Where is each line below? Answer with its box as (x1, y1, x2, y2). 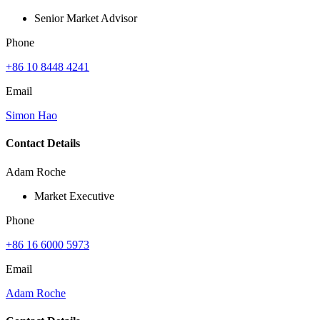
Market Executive (34, 189, 114, 202)
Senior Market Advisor (34, 12, 137, 24)
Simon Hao (6, 109, 57, 121)
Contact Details (6, 137, 80, 150)
